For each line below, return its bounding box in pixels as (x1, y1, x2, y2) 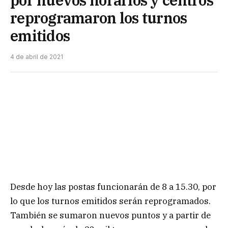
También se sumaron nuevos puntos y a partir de (10, 209, 211, 221)
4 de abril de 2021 (10, 52, 63, 61)
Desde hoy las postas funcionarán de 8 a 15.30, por (10, 181, 216, 192)
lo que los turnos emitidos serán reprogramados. (10, 195, 211, 207)
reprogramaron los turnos (10, 8, 187, 27)
